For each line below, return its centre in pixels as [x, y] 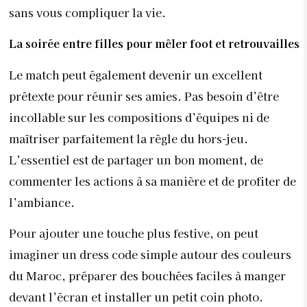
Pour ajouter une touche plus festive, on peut [134, 233]
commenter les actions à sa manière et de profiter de [152, 181]
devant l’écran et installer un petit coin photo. [136, 297]
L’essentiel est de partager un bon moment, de [136, 159]
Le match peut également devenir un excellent [136, 74]
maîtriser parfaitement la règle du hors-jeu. [128, 138]
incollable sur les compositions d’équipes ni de [139, 117]
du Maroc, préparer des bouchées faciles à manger [147, 276]
